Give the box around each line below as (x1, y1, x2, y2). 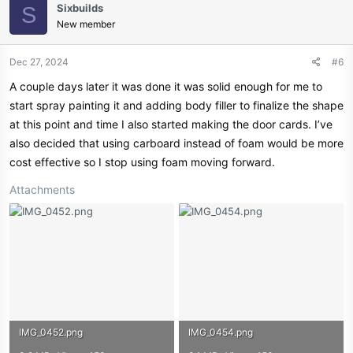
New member (57, 17, 115, 30)
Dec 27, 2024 (9, 55, 69, 68)
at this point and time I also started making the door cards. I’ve (9, 117, 333, 131)
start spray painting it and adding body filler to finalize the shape (9, 98, 344, 112)
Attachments (9, 182, 75, 196)
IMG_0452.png (19, 325, 83, 338)
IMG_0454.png (188, 325, 253, 338)
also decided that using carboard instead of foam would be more (9, 136, 344, 150)
